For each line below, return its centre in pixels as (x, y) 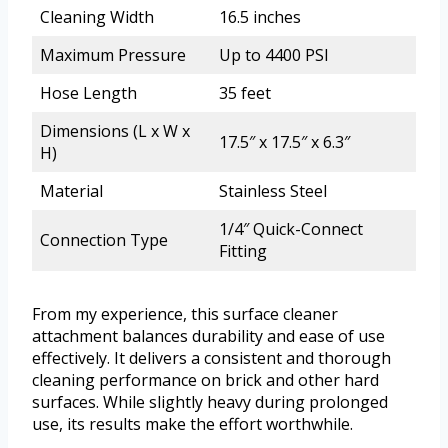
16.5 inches (260, 16)
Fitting (243, 250)
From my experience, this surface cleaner (185, 313)
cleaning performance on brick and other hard (205, 379)
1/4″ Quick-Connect (291, 228)
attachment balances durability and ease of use (208, 335)
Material (71, 190)
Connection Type (104, 239)
